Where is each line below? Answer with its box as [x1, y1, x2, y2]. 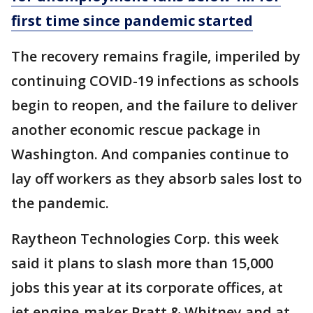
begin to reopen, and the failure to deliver [11, 96, 298, 115]
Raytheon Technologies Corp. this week [11, 229, 279, 248]
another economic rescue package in [11, 120, 261, 139]
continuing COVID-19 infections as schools [11, 71, 299, 90]
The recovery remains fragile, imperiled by [11, 47, 300, 66]
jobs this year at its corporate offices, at [11, 278, 283, 297]
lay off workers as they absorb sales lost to [11, 169, 302, 188]
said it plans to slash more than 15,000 [11, 254, 273, 272]
